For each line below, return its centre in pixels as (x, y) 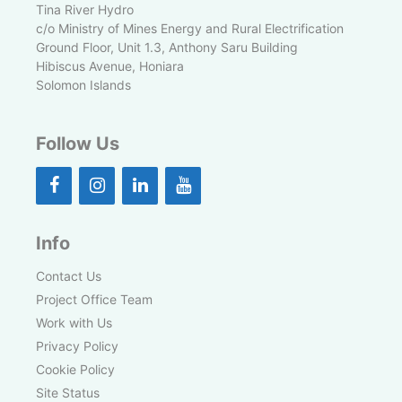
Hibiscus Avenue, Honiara (110, 66)
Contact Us (69, 275)
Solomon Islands (83, 84)
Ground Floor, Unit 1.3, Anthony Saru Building (167, 47)
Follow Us (78, 143)
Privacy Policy (77, 345)
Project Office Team (94, 299)
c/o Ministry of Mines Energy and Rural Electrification (190, 28)
